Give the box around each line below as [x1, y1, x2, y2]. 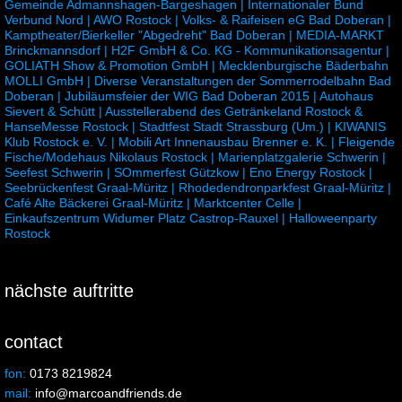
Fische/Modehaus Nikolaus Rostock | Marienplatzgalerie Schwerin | [4, 150, 386, 165]
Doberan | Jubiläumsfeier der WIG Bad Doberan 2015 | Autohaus [4, 89, 373, 104]
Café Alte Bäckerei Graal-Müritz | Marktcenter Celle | [4, 196, 301, 211]
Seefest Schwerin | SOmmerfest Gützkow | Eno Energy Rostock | [4, 165, 372, 180]
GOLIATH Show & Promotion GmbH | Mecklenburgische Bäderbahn [4, 58, 389, 74]
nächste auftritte [4, 281, 134, 301]
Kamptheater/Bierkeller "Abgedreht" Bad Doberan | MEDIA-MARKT [4, 28, 384, 43]
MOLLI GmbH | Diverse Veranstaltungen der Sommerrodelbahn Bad [4, 74, 391, 89]
